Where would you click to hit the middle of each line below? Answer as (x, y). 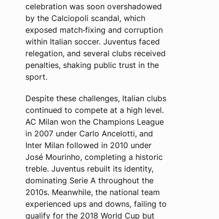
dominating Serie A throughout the (89, 180)
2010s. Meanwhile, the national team (92, 192)
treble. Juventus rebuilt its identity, (89, 169)
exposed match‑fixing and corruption (94, 30)
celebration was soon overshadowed (93, 6)
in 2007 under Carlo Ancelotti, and (89, 133)
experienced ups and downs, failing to (96, 204)
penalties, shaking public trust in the (92, 65)
